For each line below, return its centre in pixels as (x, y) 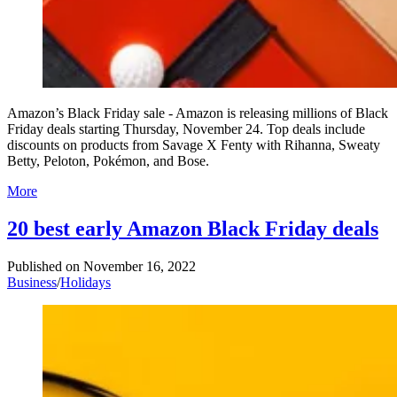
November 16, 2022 (140, 266)
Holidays (86, 282)
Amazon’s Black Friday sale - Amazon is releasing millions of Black (198, 113)
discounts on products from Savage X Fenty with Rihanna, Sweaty (194, 144)
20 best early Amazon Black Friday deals (193, 228)
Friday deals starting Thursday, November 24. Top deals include (186, 128)
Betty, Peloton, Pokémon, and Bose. (108, 160)
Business (32, 282)
